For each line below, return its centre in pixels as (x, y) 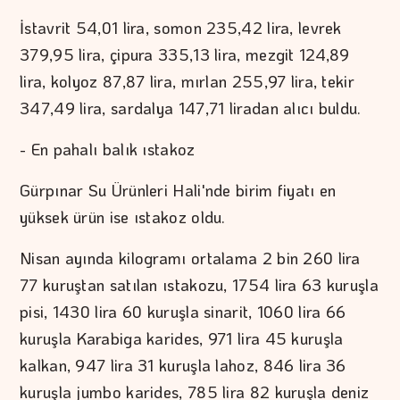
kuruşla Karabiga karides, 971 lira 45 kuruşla (182, 339)
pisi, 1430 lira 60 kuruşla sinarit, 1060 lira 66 (183, 312)
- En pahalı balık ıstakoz (108, 150)
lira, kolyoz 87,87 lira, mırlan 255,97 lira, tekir (187, 82)
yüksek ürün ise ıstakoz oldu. (123, 217)
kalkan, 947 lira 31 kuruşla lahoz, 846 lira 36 (183, 366)
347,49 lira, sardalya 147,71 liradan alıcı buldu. (191, 108)
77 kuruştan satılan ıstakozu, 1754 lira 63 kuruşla (199, 285)
